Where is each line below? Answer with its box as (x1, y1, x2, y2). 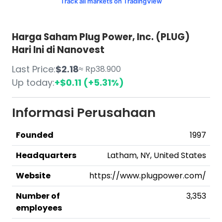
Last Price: (12, 63, 55, 75)
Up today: (12, 76, 55, 89)
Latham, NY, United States (107, 150, 206, 161)
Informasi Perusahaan (12, 104, 156, 121)
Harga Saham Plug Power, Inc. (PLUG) (12, 30, 190, 44)
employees (16, 202, 62, 214)
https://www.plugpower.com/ (89, 170, 206, 181)
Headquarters (16, 150, 76, 161)
